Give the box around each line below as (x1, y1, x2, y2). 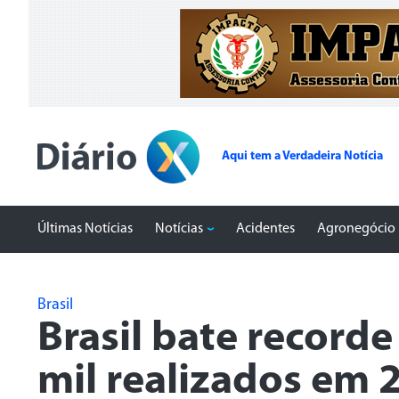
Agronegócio (317, 221, 395, 236)
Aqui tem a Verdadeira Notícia (222, 149, 384, 163)
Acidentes (236, 221, 295, 236)
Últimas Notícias (37, 221, 133, 236)
